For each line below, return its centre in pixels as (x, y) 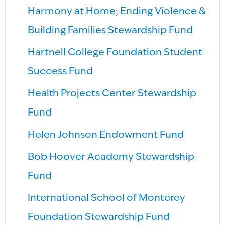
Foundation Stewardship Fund (99, 217)
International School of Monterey (107, 198)
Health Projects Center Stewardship (112, 94)
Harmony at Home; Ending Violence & (117, 11)
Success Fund (61, 72)
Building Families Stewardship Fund (110, 30)
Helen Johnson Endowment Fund (106, 135)
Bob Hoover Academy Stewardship (111, 157)
